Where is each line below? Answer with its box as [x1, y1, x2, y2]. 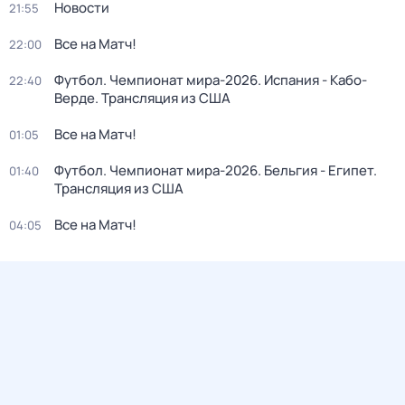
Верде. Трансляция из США [54, 89, 231, 108]
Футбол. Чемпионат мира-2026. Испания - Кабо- [54, 71, 367, 89]
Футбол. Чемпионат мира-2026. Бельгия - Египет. [54, 161, 377, 180]
